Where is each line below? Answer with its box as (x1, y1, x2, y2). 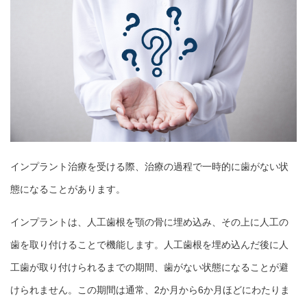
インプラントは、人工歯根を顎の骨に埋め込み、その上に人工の (10, 217, 288, 228)
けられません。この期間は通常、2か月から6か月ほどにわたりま (10, 284, 290, 296)
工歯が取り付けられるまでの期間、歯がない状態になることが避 (10, 262, 288, 273)
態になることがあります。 (10, 184, 125, 195)
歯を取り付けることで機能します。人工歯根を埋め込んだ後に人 (10, 239, 288, 251)
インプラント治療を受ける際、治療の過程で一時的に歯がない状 (10, 161, 288, 173)
